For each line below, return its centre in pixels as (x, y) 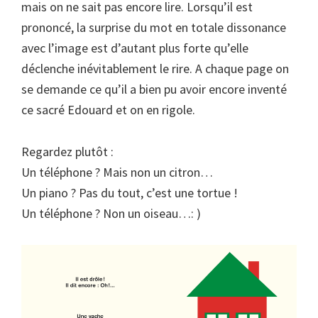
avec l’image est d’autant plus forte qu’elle (135, 48)
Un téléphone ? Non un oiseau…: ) (111, 214)
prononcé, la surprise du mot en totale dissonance (154, 28)
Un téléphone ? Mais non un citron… (117, 172)
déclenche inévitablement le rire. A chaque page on (155, 69)
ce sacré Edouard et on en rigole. (108, 110)
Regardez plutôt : (67, 152)
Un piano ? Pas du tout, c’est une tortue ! (130, 193)
